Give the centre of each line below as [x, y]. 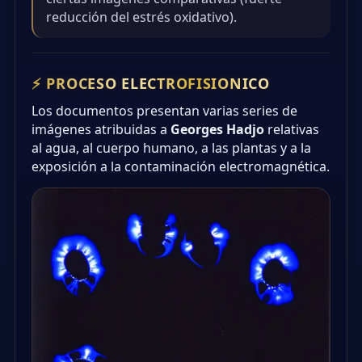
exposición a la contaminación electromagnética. [181, 166]
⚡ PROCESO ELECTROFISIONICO [151, 83]
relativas [292, 129]
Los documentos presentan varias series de [164, 110]
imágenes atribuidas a [101, 129]
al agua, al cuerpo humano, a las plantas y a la [171, 147]
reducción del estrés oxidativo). [141, 17]
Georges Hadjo [217, 129]
